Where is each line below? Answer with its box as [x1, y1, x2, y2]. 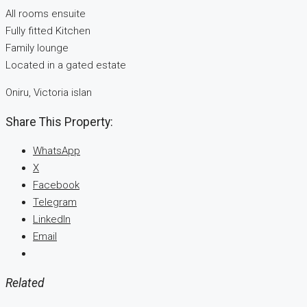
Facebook [33, 179, 79, 192]
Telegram [33, 196, 77, 209]
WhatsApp [33, 145, 80, 158]
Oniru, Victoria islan [5, 86, 92, 99]
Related [5, 275, 45, 290]
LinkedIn [33, 213, 71, 226]
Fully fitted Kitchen [5, 25, 90, 38]
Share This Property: [5, 114, 113, 129]
